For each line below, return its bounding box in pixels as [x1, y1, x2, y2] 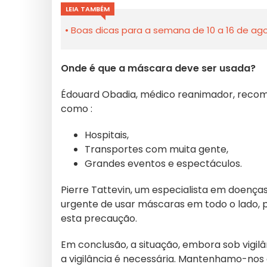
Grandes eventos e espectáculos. [85, 157, 242, 170]
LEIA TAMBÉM [66, 4, 110, 14]
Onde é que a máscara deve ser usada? [61, 61, 256, 75]
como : [61, 102, 92, 116]
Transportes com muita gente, [85, 142, 228, 156]
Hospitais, [85, 128, 129, 142]
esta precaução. [61, 212, 137, 225]
